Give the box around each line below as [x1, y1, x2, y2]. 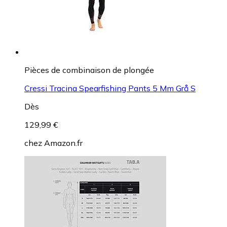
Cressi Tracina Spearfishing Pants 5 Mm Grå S [24, 83, 196, 93]
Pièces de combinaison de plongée [24, 64, 154, 75]
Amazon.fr [44, 137, 83, 148]
